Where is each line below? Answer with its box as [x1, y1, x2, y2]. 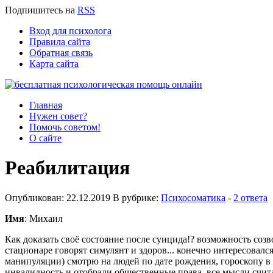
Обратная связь [29, 48, 93, 58]
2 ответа [233, 192, 268, 203]
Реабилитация [5, 157, 130, 179]
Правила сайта [29, 37, 90, 47]
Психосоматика [161, 192, 225, 203]
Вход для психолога [29, 26, 112, 36]
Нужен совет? [29, 111, 87, 121]
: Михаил [24, 213, 63, 224]
